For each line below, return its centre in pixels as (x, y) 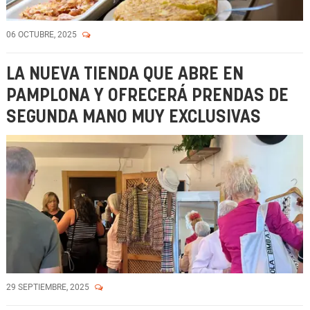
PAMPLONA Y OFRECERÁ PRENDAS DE (147, 96)
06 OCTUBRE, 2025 (43, 35)
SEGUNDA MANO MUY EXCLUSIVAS (134, 117)
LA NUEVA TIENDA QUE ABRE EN (125, 74)
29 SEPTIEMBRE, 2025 (49, 287)
